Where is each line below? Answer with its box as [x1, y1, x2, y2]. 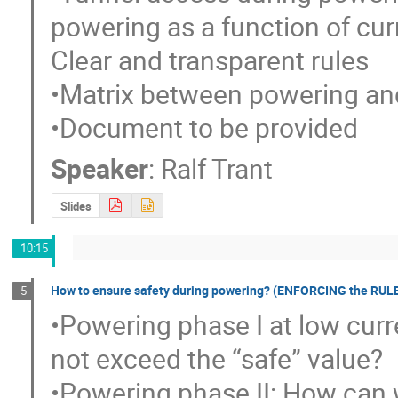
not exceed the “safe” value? [51, 340, 384, 378]
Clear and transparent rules [51, 41, 370, 78]
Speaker [51, 149, 149, 187]
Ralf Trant [161, 149, 274, 187]
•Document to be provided [51, 108, 359, 146]
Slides [60, 197, 92, 214]
